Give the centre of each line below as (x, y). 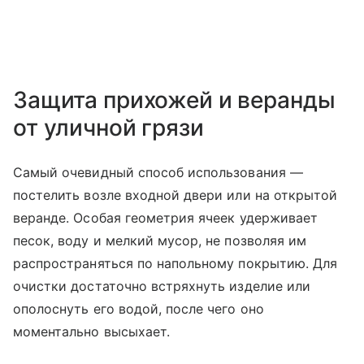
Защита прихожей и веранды (174, 100)
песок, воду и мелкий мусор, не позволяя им (160, 241)
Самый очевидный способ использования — (158, 173)
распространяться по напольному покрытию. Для (175, 264)
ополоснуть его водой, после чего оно (139, 309)
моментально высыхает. (94, 332)
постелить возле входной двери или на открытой (175, 195)
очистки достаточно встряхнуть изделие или (162, 286)
